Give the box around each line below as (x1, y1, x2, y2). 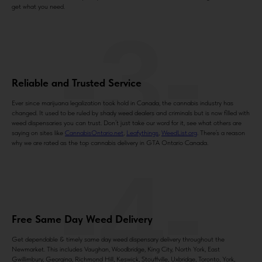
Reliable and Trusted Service (12, 77, 142, 89)
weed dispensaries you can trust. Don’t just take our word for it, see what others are (12, 119, 242, 127)
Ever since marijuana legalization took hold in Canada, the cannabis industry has (12, 99, 233, 108)
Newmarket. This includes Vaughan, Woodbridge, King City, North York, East (12, 245, 220, 254)
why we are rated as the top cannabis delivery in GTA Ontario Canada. (12, 139, 208, 147)
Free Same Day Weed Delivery (12, 213, 153, 226)
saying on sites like (12, 129, 65, 137)
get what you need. (12, 2, 65, 11)
